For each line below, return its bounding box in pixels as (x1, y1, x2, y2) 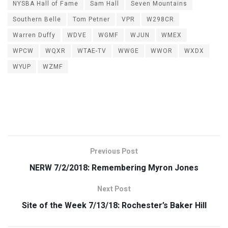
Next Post (97, 184, 131, 195)
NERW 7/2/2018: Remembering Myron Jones (30, 162, 198, 175)
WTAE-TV (77, 46, 106, 56)
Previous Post (90, 146, 138, 157)
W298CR (147, 15, 174, 24)
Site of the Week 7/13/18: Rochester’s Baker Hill (21, 199, 207, 212)
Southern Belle (13, 15, 61, 24)
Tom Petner (73, 15, 110, 24)
